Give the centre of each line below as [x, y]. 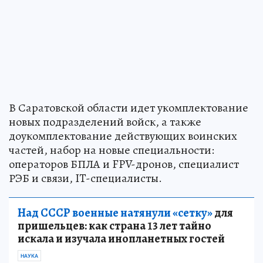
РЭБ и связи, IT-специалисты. [85, 178]
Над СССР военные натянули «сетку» [115, 213]
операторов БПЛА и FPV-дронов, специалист [124, 164]
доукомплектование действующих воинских [123, 136]
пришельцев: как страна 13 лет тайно [114, 226]
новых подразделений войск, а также [105, 122]
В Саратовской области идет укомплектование [129, 108]
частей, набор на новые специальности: [112, 150]
